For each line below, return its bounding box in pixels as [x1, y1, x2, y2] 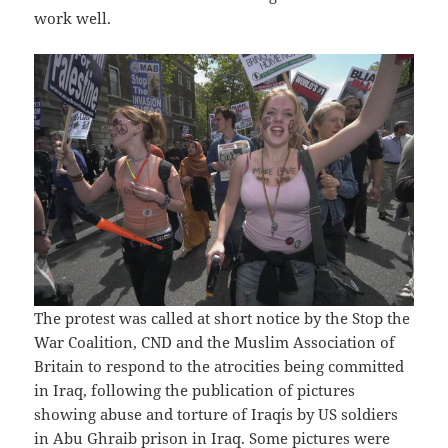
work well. [34, 8, 112, 29]
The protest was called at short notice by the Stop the [34, 307, 411, 328]
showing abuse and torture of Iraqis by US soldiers [34, 403, 399, 424]
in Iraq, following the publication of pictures [34, 379, 356, 400]
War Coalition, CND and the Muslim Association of [34, 331, 396, 352]
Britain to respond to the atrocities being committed [34, 355, 405, 376]
